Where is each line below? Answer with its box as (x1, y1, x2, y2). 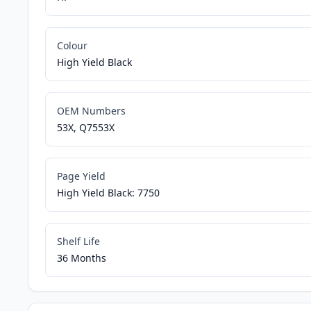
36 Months (57, 251, 106, 265)
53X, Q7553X (57, 121, 115, 135)
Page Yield (57, 169, 106, 183)
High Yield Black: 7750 (57, 186, 160, 200)
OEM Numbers (57, 104, 126, 118)
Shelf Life (57, 235, 100, 249)
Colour (57, 39, 87, 53)
